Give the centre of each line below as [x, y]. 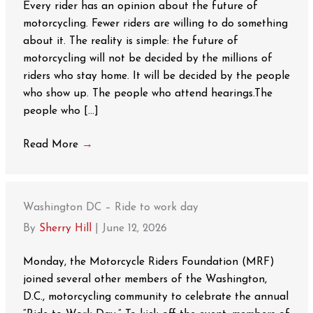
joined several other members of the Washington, [145, 280]
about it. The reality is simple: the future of [130, 41]
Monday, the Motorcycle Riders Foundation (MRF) [148, 262]
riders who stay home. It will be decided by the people [156, 76]
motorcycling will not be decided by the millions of [147, 58]
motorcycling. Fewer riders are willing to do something [155, 23]
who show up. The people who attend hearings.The [147, 93]
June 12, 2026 [134, 228]
